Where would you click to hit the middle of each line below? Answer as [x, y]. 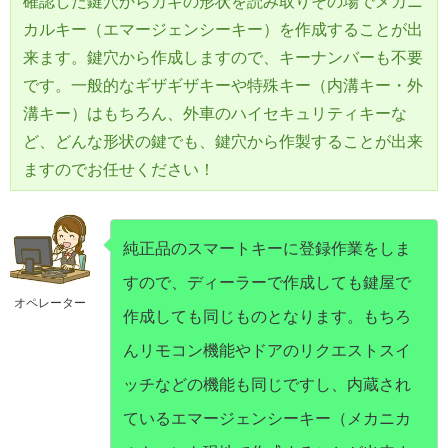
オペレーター [50, 303]
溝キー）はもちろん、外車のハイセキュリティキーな [215, 114]
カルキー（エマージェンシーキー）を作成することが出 [223, 30]
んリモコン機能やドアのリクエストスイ [267, 351]
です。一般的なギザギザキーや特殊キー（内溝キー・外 [223, 86]
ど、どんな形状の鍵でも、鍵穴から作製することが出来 [223, 142]
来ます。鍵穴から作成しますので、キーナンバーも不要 [223, 58]
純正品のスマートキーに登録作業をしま [267, 249]
